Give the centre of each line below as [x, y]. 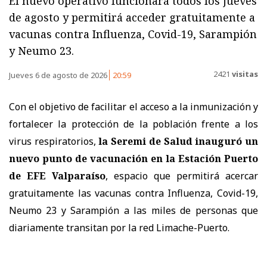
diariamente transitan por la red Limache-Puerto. [119, 228]
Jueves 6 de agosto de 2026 [59, 75]
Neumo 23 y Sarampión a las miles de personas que [133, 211]
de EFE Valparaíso [57, 176]
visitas [244, 74]
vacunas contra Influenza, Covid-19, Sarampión [133, 34]
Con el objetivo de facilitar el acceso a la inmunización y [133, 107]
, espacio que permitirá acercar [182, 176]
